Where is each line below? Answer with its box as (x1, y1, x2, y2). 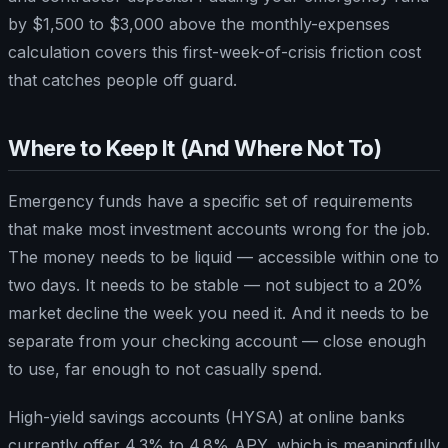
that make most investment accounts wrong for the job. (8, 218, 430, 239)
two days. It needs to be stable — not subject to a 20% (8, 274, 423, 295)
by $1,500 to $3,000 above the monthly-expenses (8, 13, 390, 34)
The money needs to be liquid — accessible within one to (8, 246, 439, 267)
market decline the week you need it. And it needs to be (8, 302, 429, 323)
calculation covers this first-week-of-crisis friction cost (8, 41, 421, 62)
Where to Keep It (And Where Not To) (8, 134, 382, 161)
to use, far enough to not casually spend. (8, 358, 322, 379)
